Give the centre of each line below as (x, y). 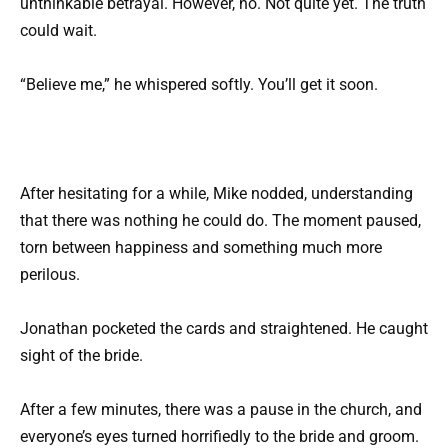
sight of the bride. (81, 356)
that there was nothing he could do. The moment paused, (220, 220)
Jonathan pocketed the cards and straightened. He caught (224, 329)
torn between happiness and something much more (201, 247)
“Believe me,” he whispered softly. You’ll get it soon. (199, 85)
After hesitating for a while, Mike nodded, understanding (216, 193)
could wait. (58, 31)
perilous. (50, 274)
